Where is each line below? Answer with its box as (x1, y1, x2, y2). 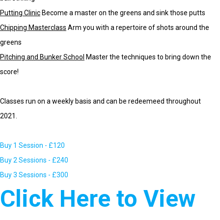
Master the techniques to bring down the (86, 53, 211, 61)
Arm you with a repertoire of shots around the (66, 24, 209, 32)
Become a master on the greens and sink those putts (42, 9, 205, 17)
